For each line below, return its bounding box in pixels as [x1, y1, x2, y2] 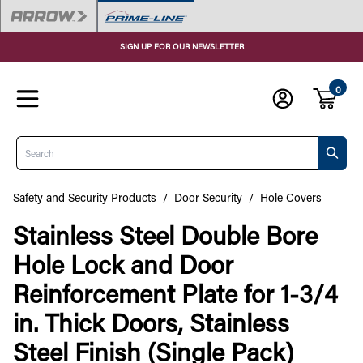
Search [15, 133, 53, 150]
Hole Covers [260, 189, 322, 205]
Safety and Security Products [13, 189, 156, 205]
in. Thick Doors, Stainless [13, 306, 289, 340]
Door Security [174, 189, 242, 205]
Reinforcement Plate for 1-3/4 [13, 277, 338, 310]
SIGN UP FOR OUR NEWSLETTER [119, 41, 244, 52]
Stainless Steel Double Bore [13, 219, 318, 252]
